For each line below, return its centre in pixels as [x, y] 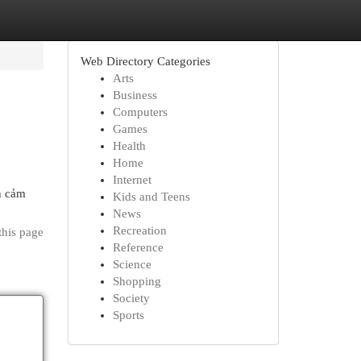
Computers [140, 112]
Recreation [139, 230]
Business [135, 95]
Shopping [137, 281]
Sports [128, 315]
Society [131, 298]
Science [132, 264]
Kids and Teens [151, 197]
